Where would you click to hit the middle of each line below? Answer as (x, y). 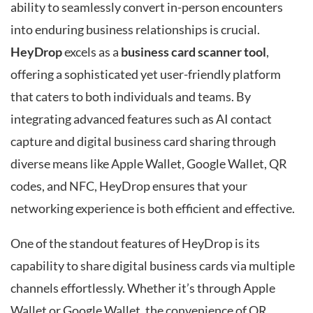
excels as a (92, 52)
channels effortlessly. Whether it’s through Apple (143, 288)
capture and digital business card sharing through (143, 141)
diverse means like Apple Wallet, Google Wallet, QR (149, 163)
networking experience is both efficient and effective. (153, 208)
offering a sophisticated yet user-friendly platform (146, 74)
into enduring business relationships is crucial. (135, 29)
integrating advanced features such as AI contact (141, 119)
